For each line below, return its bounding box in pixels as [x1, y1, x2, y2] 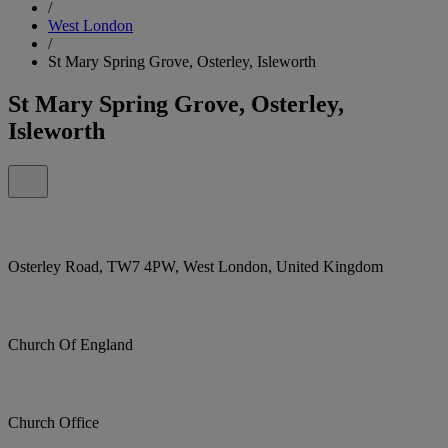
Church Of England [8, 335, 133, 353]
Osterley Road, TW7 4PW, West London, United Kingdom [8, 257, 383, 275]
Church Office [8, 413, 99, 431]
